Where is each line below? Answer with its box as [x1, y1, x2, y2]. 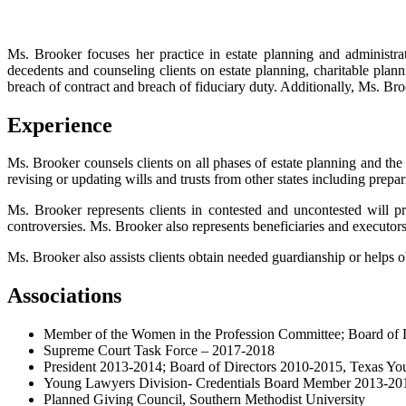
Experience [7, 112, 112, 137]
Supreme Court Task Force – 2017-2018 [43, 343, 275, 359]
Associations [7, 284, 121, 308]
